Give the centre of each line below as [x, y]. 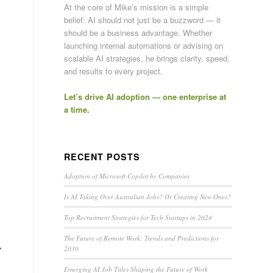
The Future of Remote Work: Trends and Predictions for [142, 238]
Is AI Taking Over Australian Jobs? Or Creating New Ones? [148, 196]
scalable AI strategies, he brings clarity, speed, [147, 58]
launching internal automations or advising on [144, 45]
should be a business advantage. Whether [138, 32]
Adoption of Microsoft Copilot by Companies [127, 175]
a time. [77, 109]
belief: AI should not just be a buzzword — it [143, 19]
